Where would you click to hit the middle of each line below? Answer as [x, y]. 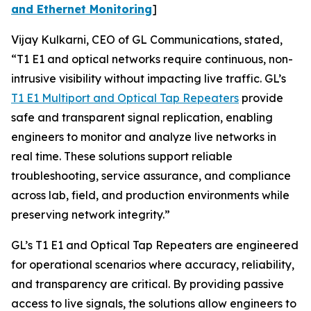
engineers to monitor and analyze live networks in [144, 137]
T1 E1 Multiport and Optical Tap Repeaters [125, 98]
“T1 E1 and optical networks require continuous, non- [152, 59]
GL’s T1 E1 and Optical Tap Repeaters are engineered [155, 245]
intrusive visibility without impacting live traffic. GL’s [149, 78]
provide [261, 98]
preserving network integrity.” [91, 215]
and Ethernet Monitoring [82, 9]
